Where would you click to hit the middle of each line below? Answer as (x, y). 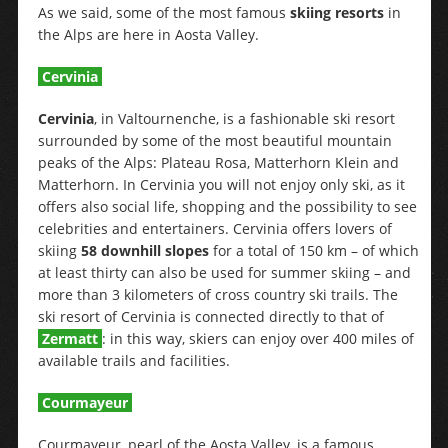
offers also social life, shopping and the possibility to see (227, 206)
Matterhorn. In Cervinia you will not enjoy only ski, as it (221, 184)
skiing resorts (336, 12)
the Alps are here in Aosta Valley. (148, 34)
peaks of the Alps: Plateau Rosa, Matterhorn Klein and (218, 162)
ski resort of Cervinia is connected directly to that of (210, 316)
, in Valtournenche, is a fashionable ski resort (244, 118)
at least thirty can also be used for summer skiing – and (224, 272)
